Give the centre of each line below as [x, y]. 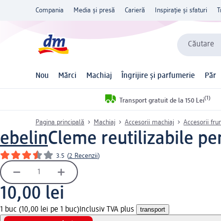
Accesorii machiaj [149, 122]
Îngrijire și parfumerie [158, 76]
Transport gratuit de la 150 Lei [162, 100]
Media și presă [94, 10]
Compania [50, 10]
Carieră [135, 10]
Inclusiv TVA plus [108, 209]
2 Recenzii [83, 156]
